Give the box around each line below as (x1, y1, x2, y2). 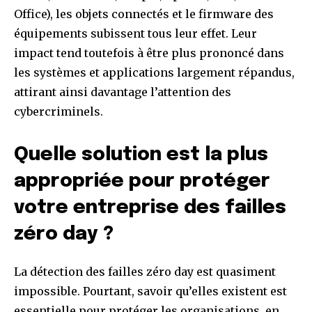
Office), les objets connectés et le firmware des (14, 6, 274, 21)
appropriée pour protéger (14, 171, 270, 191)
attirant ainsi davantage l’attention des (14, 84, 231, 99)
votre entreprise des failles (14, 198, 286, 217)
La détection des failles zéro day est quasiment (14, 264, 276, 279)
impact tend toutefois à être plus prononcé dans (14, 45, 284, 60)
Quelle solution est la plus (14, 145, 268, 164)
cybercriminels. (14, 104, 103, 118)
